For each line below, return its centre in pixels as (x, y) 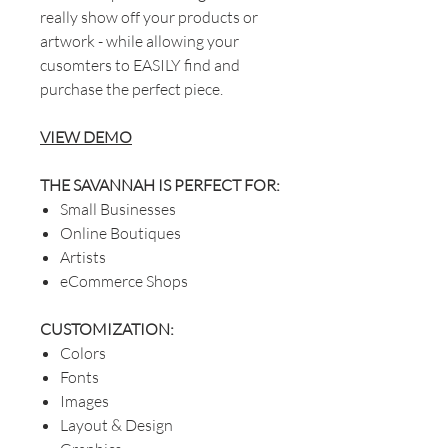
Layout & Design (116, 424)
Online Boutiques (120, 232)
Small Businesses (118, 208)
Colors (83, 352)
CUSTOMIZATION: (107, 328)
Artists (83, 256)
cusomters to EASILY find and (140, 64)
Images (84, 400)
